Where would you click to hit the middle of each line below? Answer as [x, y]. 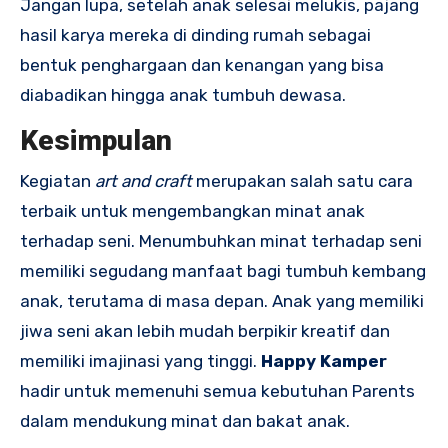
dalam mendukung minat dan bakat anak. [185, 420]
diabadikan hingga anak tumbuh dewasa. [183, 95]
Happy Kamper [324, 360]
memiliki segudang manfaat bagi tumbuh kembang [223, 270]
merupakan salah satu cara [302, 180]
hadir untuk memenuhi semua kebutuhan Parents [217, 390]
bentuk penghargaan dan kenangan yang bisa [202, 65]
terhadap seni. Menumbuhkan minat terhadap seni [221, 240]
